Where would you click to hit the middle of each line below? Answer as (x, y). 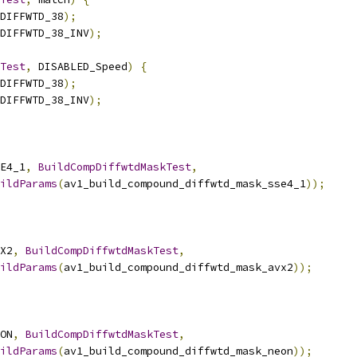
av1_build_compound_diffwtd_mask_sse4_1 (185, 184)
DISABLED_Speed (80, 67)
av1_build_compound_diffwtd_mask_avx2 (178, 267)
